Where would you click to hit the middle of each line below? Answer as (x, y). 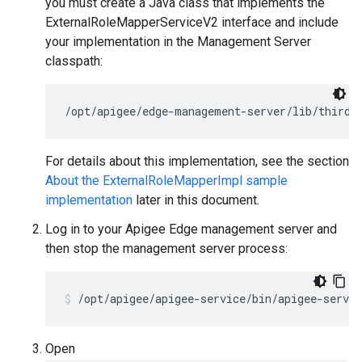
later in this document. (196, 200)
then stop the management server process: (166, 248)
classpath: (74, 61)
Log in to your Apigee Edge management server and (191, 229)
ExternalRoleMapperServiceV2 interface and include (192, 22)
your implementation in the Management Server (178, 42)
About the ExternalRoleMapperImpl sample (166, 181)
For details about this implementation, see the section (197, 161)
